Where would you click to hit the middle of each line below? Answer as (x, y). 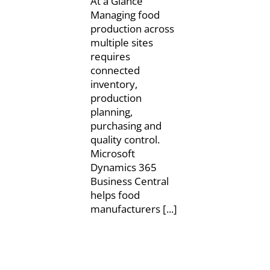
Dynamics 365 (123, 168)
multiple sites (121, 43)
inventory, (114, 84)
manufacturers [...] (133, 209)
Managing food (125, 15)
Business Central (129, 181)
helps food (115, 195)
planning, (111, 112)
